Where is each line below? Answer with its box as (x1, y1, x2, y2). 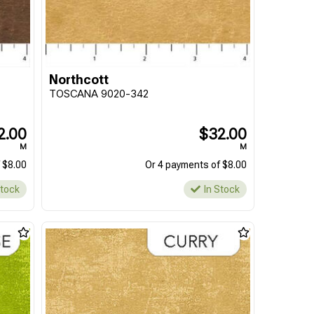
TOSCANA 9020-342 (48, 87, 149, 100)
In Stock (203, 184, 240, 195)
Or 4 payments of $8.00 (144, 159, 247, 170)
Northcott (48, 72, 109, 87)
